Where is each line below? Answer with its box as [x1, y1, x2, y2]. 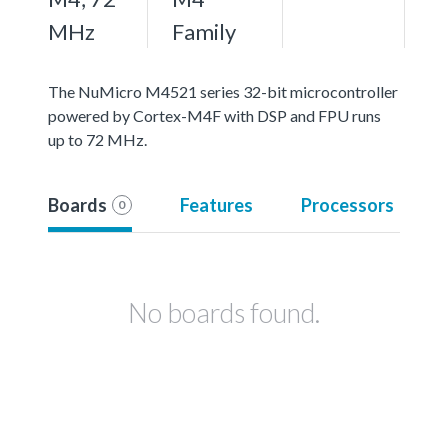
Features [179, 193, 253, 216]
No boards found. [128, 295, 320, 329]
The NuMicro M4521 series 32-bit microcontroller [48, 81, 398, 101]
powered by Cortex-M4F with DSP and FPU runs [48, 105, 381, 125]
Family [172, 17, 236, 45]
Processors [300, 193, 394, 216]
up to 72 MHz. [48, 129, 147, 149]
